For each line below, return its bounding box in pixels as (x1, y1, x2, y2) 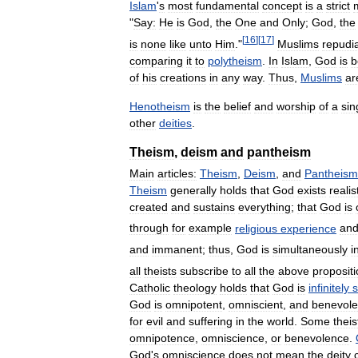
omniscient (229, 297, 283, 311)
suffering (189, 314, 233, 328)
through (129, 221, 169, 235)
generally (170, 183, 217, 197)
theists (144, 264, 177, 277)
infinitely (308, 280, 349, 294)
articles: (157, 166, 197, 180)
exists (297, 183, 326, 197)
